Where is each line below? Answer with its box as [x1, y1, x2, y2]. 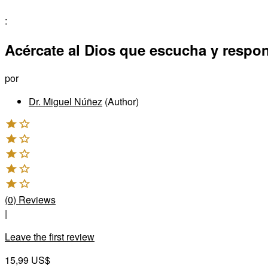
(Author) [102, 95, 139, 109]
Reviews [19, 193, 56, 207]
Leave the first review [5, 230, 95, 244]
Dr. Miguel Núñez [29, 95, 102, 109]
